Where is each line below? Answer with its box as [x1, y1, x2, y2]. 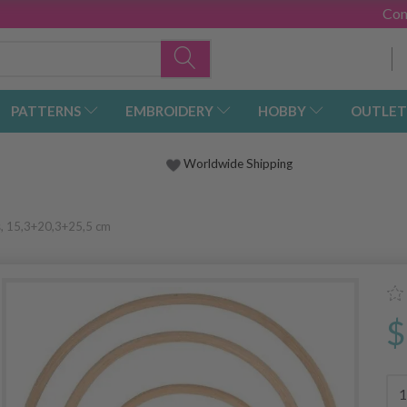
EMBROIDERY [125, 103, 213, 120]
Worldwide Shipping [181, 156, 293, 172]
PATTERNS [11, 103, 81, 120]
